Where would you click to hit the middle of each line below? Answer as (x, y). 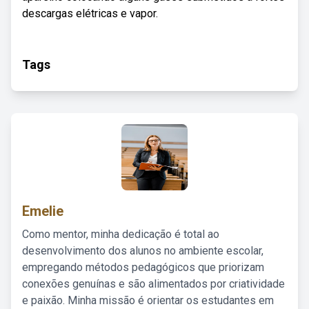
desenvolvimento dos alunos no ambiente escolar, (143, 251)
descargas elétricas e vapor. (90, 13)
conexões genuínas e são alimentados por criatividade (153, 284)
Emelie (43, 211)
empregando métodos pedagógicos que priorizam (143, 267)
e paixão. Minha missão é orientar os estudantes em (148, 300)
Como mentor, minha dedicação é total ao (121, 234)
